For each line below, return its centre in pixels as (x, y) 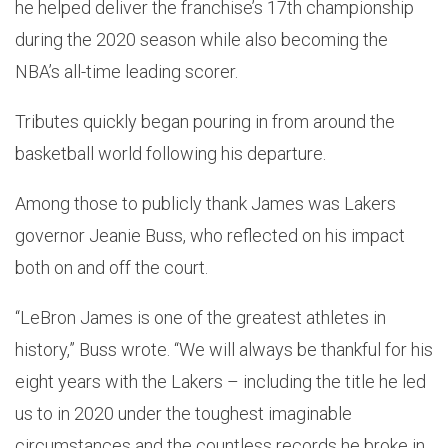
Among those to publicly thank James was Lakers (205, 204)
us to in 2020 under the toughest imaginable (183, 414)
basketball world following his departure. (170, 154)
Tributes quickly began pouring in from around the (205, 122)
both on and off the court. (111, 268)
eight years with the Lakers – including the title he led (220, 382)
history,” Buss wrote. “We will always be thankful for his (224, 350)
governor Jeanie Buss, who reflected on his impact (210, 236)
